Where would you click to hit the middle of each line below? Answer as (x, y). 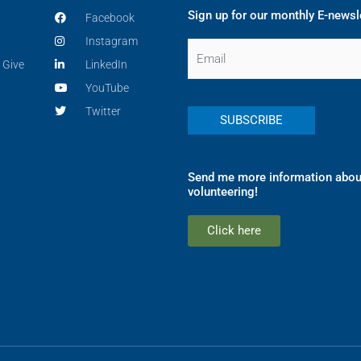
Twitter (103, 112)
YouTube (107, 88)
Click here (234, 231)
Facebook (110, 18)
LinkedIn (106, 65)
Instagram (111, 41)
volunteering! (223, 192)
